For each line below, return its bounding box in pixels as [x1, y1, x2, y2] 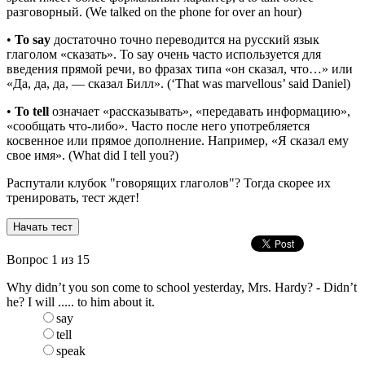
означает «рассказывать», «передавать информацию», [49, 104, 350, 118]
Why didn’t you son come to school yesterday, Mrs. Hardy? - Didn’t [7, 280, 357, 294]
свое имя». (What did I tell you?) [7, 148, 178, 162]
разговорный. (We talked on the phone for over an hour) [7, 5, 301, 19]
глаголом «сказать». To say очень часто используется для [7, 47, 321, 61]
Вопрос [7, 253, 51, 266]
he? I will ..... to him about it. [7, 295, 155, 309]
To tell [15, 104, 49, 118]
